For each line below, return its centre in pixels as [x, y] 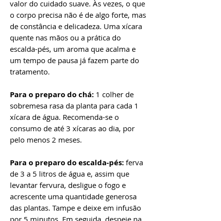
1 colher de [114, 94]
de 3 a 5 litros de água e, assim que [70, 173]
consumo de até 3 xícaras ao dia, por [72, 128]
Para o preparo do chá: [52, 94]
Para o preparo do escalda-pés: [67, 162]
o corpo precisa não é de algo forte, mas [78, 15]
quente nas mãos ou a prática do [65, 37]
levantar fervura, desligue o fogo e [68, 185]
